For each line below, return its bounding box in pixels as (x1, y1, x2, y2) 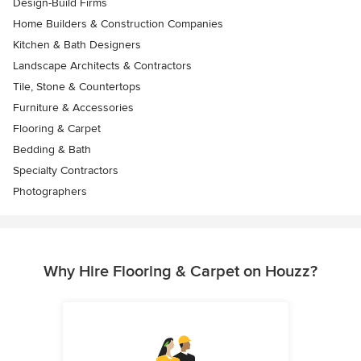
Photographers (13, 185, 87, 198)
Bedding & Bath (13, 143, 91, 156)
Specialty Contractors (13, 164, 118, 177)
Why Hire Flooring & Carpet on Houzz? (44, 262, 317, 281)
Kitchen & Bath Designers (13, 38, 141, 52)
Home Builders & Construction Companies (13, 17, 223, 31)
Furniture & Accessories (13, 101, 134, 114)
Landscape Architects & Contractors (13, 59, 192, 73)
